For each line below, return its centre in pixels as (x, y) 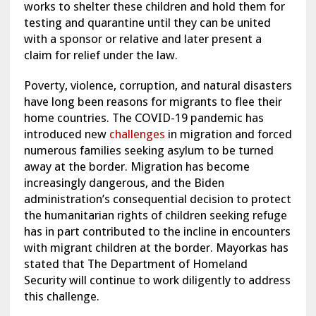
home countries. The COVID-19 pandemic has (144, 118)
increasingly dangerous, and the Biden (124, 183)
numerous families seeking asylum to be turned (148, 151)
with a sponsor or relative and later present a (142, 39)
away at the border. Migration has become (136, 167)
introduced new (66, 134)
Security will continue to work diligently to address (157, 280)
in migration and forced (228, 134)
